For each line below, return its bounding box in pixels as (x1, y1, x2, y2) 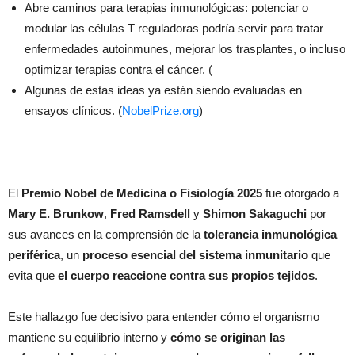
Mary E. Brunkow (8, 206, 104, 220)
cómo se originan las (170, 330, 285, 344)
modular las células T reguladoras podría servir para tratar (25, 21, 323, 35)
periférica (8, 247, 60, 261)
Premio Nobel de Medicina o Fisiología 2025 (21, 185, 262, 200)
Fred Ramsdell (110, 206, 190, 220)
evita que (8, 268, 58, 282)
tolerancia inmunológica (204, 227, 337, 241)
